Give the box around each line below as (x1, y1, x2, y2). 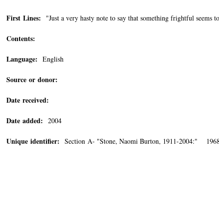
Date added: (6, 115, 43, 126)
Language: (6, 54, 38, 64)
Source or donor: (6, 74, 58, 85)
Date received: (6, 95, 49, 105)
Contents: (6, 33, 35, 44)
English (38, 54, 64, 64)
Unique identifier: (6, 136, 60, 146)
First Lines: (6, 13, 41, 23)
